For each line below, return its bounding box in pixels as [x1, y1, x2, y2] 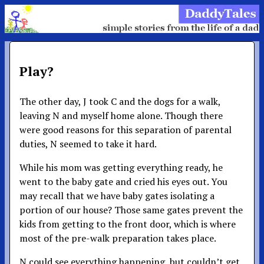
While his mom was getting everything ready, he [19, 160, 223, 174]
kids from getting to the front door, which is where [19, 217, 236, 230]
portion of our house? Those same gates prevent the [19, 203, 243, 216]
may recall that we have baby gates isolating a [19, 189, 214, 202]
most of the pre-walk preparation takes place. [19, 231, 216, 245]
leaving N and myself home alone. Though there [19, 108, 223, 122]
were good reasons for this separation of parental [19, 123, 232, 136]
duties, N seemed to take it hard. [19, 137, 157, 150]
